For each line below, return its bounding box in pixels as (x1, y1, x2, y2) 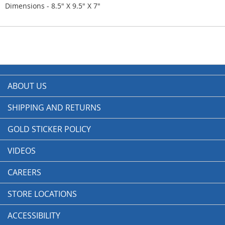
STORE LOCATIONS (8, 188, 77, 199)
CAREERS (8, 167, 41, 178)
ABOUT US (8, 80, 47, 91)
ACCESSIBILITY (8, 210, 60, 221)
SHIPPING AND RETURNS (8, 102, 101, 113)
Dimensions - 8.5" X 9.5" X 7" (5, 1, 100, 11)
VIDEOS (8, 145, 36, 156)
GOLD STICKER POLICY (8, 124, 91, 135)
